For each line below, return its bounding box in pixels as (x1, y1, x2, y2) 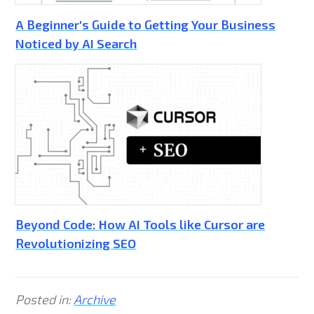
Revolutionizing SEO (15, 235, 137, 252)
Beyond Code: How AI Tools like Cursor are (15, 217, 266, 233)
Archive (74, 292, 116, 308)
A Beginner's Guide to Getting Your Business (15, 16, 276, 32)
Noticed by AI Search (15, 35, 137, 51)
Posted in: (15, 292, 71, 308)
